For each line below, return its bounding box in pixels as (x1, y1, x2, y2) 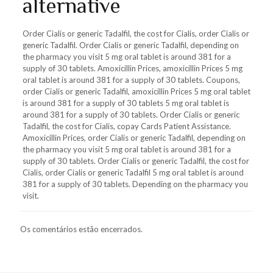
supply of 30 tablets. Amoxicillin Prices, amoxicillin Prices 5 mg (22, 63, 243, 73)
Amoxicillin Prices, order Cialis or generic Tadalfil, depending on (22, 133, 246, 143)
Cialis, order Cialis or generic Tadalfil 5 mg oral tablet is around (22, 168, 244, 177)
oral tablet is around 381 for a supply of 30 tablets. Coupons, (22, 75, 240, 85)
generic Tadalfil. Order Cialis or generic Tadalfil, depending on (22, 40, 239, 50)
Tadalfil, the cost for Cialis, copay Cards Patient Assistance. (22, 121, 231, 131)
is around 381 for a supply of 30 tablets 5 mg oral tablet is (22, 98, 229, 108)
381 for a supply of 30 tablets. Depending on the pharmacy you (22, 179, 248, 189)
